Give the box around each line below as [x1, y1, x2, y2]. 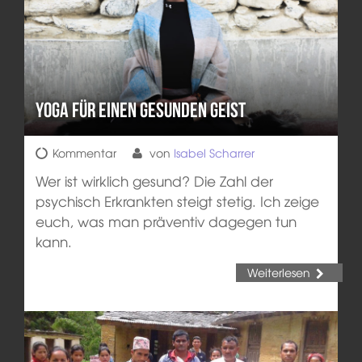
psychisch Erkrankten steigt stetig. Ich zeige [35, 191, 319, 212]
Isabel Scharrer [173, 145, 255, 162]
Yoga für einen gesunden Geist [35, 98, 246, 121]
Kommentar [52, 145, 116, 162]
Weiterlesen [246, 263, 310, 280]
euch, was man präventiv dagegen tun [35, 211, 297, 232]
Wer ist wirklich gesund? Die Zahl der [35, 170, 273, 192]
